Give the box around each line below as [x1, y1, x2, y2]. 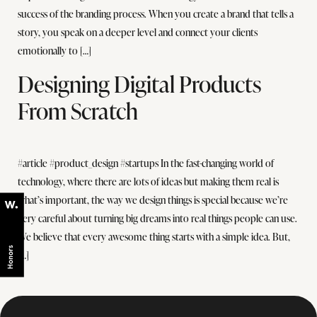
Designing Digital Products [18, 67, 261, 100]
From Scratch [18, 94, 138, 127]
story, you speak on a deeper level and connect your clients [18, 25, 258, 40]
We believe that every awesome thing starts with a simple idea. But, [18, 229, 290, 243]
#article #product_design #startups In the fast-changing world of [18, 156, 274, 170]
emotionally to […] [18, 44, 91, 58]
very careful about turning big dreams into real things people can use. [18, 211, 297, 225]
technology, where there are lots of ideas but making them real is [18, 174, 279, 188]
